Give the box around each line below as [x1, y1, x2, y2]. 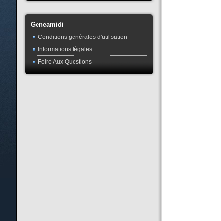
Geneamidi [30, 21, 64, 28]
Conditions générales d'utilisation [37, 34, 127, 40]
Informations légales [37, 46, 92, 53]
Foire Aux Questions [37, 58, 92, 65]
